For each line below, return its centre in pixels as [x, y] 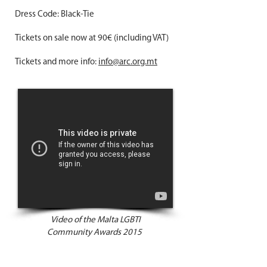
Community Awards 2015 [95, 233]
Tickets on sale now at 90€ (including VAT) [92, 39]
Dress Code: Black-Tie [55, 15]
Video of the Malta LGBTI [95, 221]
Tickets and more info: [57, 63]
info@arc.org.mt [128, 63]
